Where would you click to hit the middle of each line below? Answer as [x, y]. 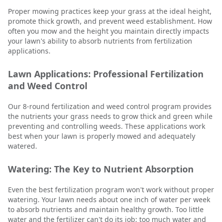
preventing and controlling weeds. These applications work [107, 126]
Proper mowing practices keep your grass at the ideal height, [110, 11]
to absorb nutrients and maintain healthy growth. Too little [106, 209]
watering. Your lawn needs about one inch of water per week [109, 199]
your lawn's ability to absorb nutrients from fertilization [100, 41]
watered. [23, 146]
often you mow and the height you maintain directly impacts [109, 31]
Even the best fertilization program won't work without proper [111, 190]
